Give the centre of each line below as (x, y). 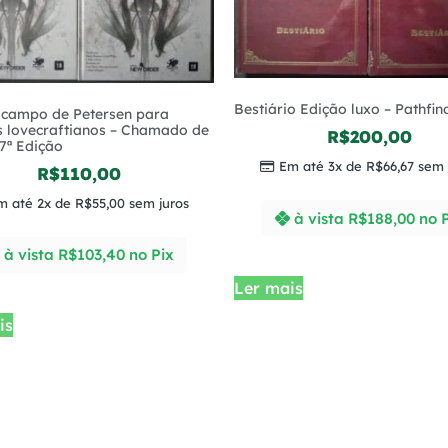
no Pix (151, 255)
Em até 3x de (322, 166)
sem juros (157, 202)
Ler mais (268, 288)
